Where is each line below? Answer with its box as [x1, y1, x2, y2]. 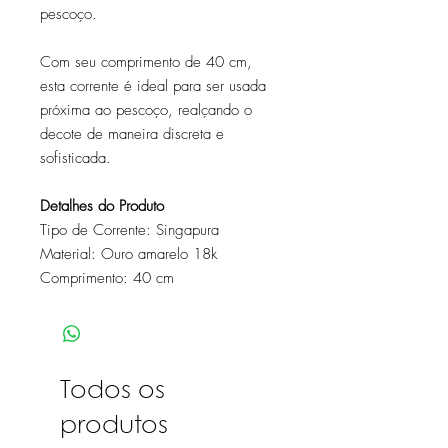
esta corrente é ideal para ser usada [40, 75, 266, 96]
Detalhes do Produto [40, 195, 164, 216]
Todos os [60, 378, 165, 403]
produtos [60, 413, 168, 438]
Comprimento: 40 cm [40, 267, 174, 288]
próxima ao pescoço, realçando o [40, 99, 252, 120]
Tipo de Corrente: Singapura [40, 219, 219, 240]
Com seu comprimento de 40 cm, [40, 51, 252, 72]
